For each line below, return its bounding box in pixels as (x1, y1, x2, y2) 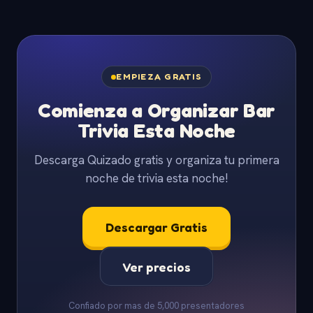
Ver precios (122, 259, 191, 275)
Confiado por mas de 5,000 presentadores (68, 299, 245, 312)
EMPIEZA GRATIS (116, 71, 202, 82)
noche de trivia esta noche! (85, 170, 228, 187)
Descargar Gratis (105, 219, 208, 235)
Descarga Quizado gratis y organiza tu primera (34, 152, 279, 168)
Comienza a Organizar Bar (37, 99, 276, 123)
